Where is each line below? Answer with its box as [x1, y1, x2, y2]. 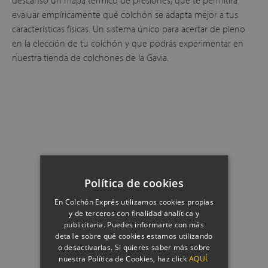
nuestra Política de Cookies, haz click [59, 253, 190, 264]
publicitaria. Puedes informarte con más [64, 219, 204, 230]
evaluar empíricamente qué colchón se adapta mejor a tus [12, 8, 238, 20]
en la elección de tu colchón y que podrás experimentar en [12, 36, 243, 49]
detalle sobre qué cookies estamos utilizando [55, 230, 213, 241]
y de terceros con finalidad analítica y [69, 208, 199, 218]
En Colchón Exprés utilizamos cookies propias [54, 196, 214, 207]
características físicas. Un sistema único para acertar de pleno [12, 22, 245, 35]
